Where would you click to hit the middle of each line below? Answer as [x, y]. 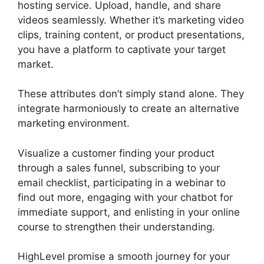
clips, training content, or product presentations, [131, 34]
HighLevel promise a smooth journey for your [124, 256]
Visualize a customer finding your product [116, 153]
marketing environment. [74, 123]
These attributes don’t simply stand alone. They [131, 94]
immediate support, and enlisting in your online [129, 212]
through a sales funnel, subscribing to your [119, 168]
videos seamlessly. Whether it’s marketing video [131, 20]
